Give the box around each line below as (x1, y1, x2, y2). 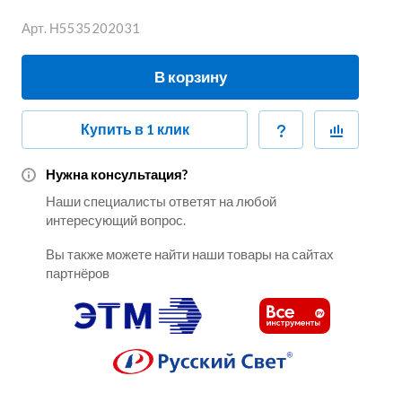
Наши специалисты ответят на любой (46, 192, 276, 209)
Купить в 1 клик (80, 120, 189, 137)
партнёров (46, 264, 109, 281)
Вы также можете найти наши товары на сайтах (46, 245, 334, 262)
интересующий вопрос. (46, 211, 186, 228)
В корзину (153, 67, 227, 86)
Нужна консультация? (46, 166, 188, 182)
